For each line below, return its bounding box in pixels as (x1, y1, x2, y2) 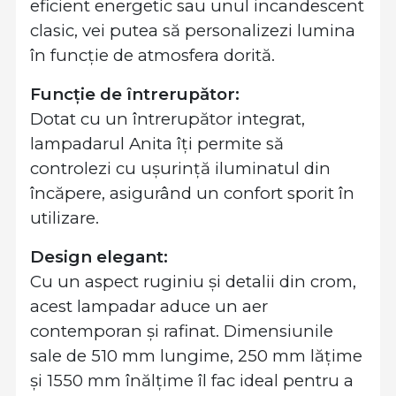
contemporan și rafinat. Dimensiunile (30, 321, 333, 341)
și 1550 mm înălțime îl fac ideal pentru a (30, 370, 354, 391)
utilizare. (30, 208, 99, 228)
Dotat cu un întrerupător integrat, (30, 109, 305, 129)
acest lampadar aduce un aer (30, 296, 268, 316)
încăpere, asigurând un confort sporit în (30, 183, 354, 203)
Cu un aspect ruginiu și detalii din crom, (30, 271, 356, 292)
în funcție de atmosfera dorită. (30, 45, 275, 65)
